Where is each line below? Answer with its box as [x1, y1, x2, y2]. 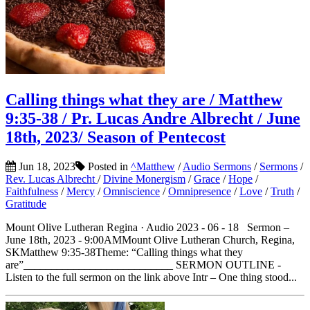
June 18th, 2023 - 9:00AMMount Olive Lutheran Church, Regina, [6, 234, 295, 246]
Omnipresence [168, 185, 231, 198]
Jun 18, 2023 [16, 161, 75, 173]
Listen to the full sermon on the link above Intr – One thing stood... [6, 271, 297, 284]
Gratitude [6, 198, 46, 210]
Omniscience [103, 185, 160, 198]
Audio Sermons [183, 161, 251, 173]
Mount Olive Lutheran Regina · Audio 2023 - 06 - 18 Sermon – [6, 221, 289, 234]
